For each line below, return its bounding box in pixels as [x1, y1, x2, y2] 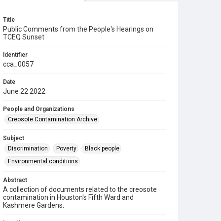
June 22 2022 [3, 87, 45, 95]
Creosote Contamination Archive [8, 116, 97, 123]
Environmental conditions [8, 158, 78, 165]
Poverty [56, 145, 76, 152]
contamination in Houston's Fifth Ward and [3, 193, 134, 201]
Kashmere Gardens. [3, 201, 64, 209]
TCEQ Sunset [3, 33, 44, 41]
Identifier [3, 51, 28, 58]
